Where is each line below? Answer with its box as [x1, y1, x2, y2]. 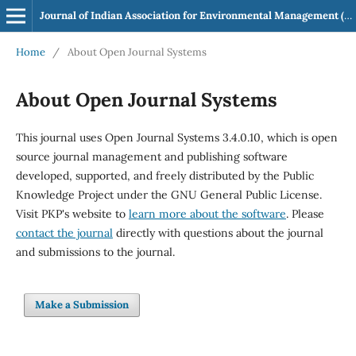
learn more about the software [128, 206, 286, 221]
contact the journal [15, 225, 113, 240]
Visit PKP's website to [15, 206, 129, 221]
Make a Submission [35, 297, 130, 311]
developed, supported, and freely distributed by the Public [15, 168, 314, 183]
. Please [285, 206, 324, 221]
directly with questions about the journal [112, 225, 323, 240]
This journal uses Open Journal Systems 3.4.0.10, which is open [15, 130, 338, 145]
